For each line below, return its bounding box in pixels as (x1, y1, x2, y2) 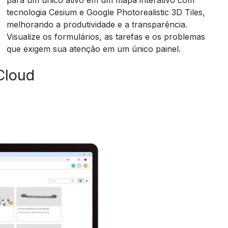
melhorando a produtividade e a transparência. (7, 19, 188, 30)
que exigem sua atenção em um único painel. (7, 44, 181, 54)
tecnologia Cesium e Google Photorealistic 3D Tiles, (7, 7, 206, 17)
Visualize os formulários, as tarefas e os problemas (7, 32, 206, 42)
